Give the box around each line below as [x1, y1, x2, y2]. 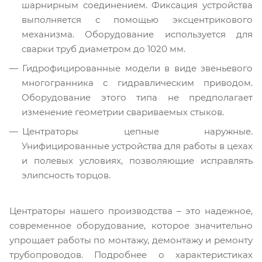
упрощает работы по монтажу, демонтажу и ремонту [9, 235, 253, 246]
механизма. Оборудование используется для [22, 29, 253, 40]
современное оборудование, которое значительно [9, 220, 253, 231]
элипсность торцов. [22, 170, 111, 181]
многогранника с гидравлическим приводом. [22, 77, 253, 88]
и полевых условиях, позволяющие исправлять [22, 155, 253, 166]
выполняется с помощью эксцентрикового [22, 14, 253, 25]
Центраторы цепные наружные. [22, 126, 253, 137]
